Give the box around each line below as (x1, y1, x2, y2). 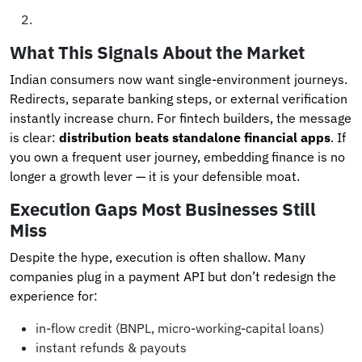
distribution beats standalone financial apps (59, 128, 330, 145)
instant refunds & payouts (36, 339, 187, 356)
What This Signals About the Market (10, 40, 305, 64)
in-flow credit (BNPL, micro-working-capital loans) (36, 319, 324, 336)
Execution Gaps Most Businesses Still (10, 197, 316, 221)
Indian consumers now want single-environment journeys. (10, 70, 347, 87)
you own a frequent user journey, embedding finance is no (10, 148, 345, 165)
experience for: (10, 287, 98, 304)
